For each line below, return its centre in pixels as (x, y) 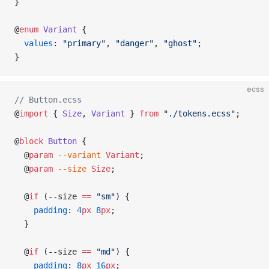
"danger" (134, 43)
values (34, 43)
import (34, 113)
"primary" (84, 43)
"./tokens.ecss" (197, 113)
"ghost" (180, 43)
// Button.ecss (48, 100)
